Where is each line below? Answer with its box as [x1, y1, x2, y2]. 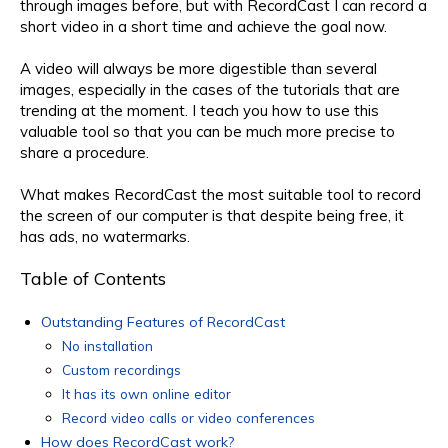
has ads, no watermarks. [20, 226, 190, 246]
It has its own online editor [62, 384, 231, 402]
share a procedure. [20, 142, 149, 162]
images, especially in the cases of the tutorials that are [20, 79, 400, 99]
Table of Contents [20, 266, 166, 290]
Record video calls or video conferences [62, 408, 315, 426]
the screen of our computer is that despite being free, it [20, 205, 404, 225]
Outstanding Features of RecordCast [41, 312, 285, 331]
